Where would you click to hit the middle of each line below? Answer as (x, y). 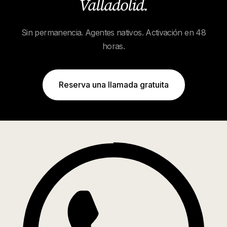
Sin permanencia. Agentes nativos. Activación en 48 (113, 32)
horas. (113, 46)
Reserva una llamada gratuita (113, 85)
